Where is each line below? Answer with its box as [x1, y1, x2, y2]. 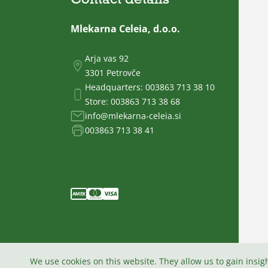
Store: [85, 95, 111, 107]
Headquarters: [85, 81, 145, 93]
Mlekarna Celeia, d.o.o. [71, 22, 180, 35]
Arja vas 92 [85, 52, 129, 64]
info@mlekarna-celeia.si [85, 109, 181, 121]
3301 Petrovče [85, 66, 141, 78]
